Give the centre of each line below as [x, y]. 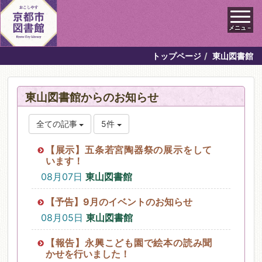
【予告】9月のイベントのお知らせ [119, 202]
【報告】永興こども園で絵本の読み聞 [129, 243]
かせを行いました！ [87, 254]
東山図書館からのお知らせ [92, 97]
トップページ [177, 56]
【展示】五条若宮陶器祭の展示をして [129, 150]
